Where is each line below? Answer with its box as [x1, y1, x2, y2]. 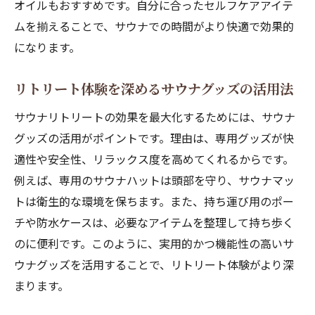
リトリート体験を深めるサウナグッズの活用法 [14, 79, 293, 98]
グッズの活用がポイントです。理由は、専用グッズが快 [14, 129, 294, 146]
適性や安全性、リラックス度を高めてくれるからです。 [14, 150, 294, 167]
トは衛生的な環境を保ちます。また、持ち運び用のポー [14, 193, 294, 210]
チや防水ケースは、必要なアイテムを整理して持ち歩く [14, 214, 294, 231]
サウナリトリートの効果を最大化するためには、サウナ [14, 108, 295, 125]
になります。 [14, 39, 80, 56]
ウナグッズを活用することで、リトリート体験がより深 [14, 256, 294, 273]
